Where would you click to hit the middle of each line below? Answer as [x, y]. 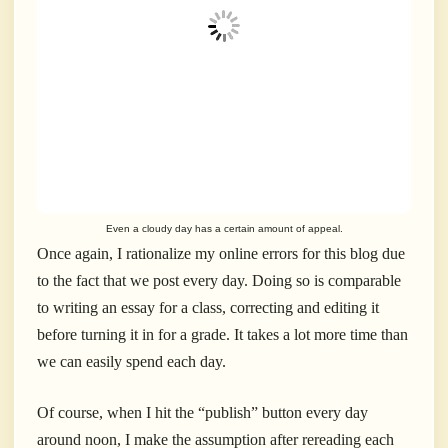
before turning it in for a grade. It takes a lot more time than [222, 335]
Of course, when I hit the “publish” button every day [202, 413]
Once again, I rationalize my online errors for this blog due [221, 254]
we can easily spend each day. [131, 362]
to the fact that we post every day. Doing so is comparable [219, 281]
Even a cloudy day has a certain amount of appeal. [224, 229]
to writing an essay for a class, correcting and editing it [208, 308]
